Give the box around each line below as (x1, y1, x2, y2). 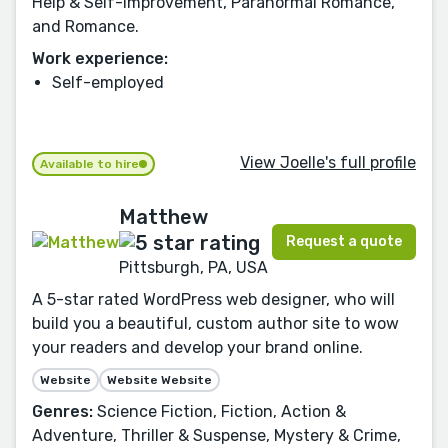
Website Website (107, 372, 212, 387)
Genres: (32, 401, 93, 421)
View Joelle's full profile (240, 153, 416, 173)
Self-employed (52, 72, 164, 92)
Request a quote (286, 233, 402, 251)
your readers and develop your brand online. (32, 337, 363, 357)
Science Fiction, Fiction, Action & (93, 401, 346, 421)
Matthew (119, 204, 208, 229)
